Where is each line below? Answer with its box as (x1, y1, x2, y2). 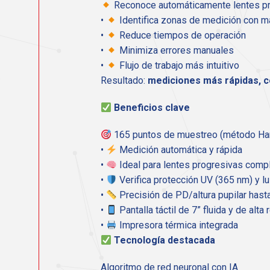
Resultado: (101, 75, 148, 87)
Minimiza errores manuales (117, 45, 234, 57)
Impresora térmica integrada (117, 219, 239, 231)
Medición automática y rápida (117, 144, 243, 156)
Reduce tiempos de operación (117, 30, 246, 42)
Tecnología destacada (114, 234, 216, 246)
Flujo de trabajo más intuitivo (117, 60, 240, 72)
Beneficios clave (114, 102, 190, 114)
